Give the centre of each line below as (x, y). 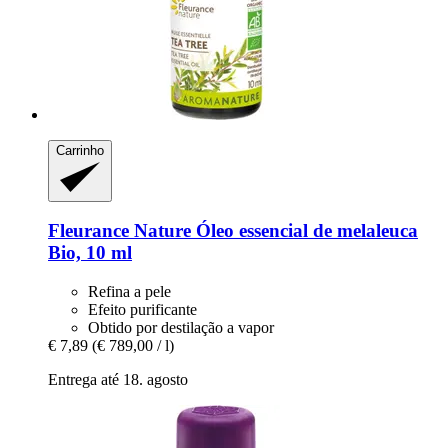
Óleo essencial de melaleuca (304, 231)
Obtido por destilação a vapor (181, 328)
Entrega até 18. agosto (118, 380)
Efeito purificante (142, 310)
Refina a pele (129, 292)
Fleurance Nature (119, 231)
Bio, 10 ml (90, 253)
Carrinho (80, 151)
